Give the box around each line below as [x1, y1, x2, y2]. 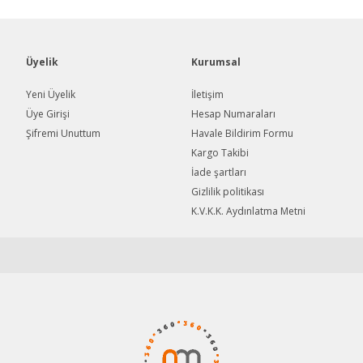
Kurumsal [191, 55, 241, 69]
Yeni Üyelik [26, 88, 75, 101]
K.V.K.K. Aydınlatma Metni [191, 204, 305, 218]
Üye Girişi [26, 107, 70, 121]
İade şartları [191, 165, 246, 179]
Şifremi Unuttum [26, 126, 100, 140]
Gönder [162, 127, 201, 143]
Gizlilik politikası [191, 185, 264, 199]
